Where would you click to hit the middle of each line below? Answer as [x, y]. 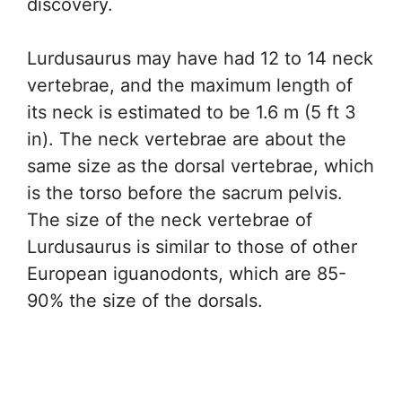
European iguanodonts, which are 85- [187, 274]
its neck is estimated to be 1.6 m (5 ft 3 [192, 113]
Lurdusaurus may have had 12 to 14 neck [200, 59]
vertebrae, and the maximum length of [190, 86]
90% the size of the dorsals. [145, 301]
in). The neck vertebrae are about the [187, 140]
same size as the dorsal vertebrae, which [201, 166]
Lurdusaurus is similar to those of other [192, 247]
